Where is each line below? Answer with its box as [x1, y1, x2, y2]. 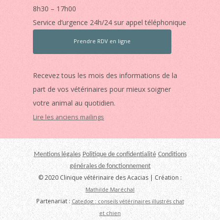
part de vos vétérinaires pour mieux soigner [33, 84, 171, 94]
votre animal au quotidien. [33, 98, 116, 108]
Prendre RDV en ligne [74, 37, 131, 45]
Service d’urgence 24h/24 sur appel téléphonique [33, 17, 187, 27]
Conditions [158, 150, 187, 158]
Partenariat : [36, 196, 72, 205]
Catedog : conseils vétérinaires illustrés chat [71, 197, 184, 205]
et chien [99, 209, 121, 217]
